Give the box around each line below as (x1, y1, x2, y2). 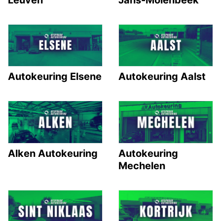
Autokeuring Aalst (118, 71, 206, 83)
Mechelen (118, 159, 165, 172)
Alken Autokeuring (8, 147, 98, 159)
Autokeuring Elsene (8, 71, 102, 83)
